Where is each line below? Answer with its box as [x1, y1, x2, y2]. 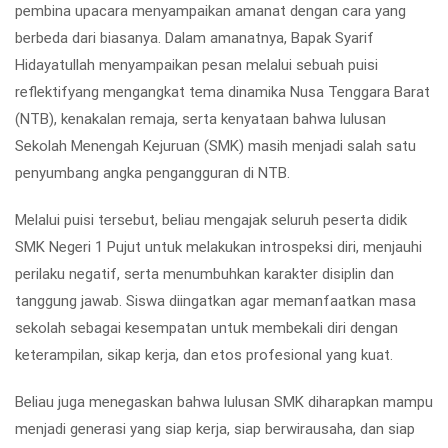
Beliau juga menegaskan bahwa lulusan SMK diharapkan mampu [15, 393, 433, 411]
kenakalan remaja [61, 110, 175, 128]
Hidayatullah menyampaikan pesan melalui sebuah [15, 56, 348, 74]
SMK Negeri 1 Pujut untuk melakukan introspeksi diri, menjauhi [15, 238, 422, 256]
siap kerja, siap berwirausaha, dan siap [165, 420, 415, 438]
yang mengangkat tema [68, 83, 228, 101]
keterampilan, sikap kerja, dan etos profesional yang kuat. [15, 346, 393, 364]
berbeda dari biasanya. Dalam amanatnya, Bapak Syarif [15, 29, 374, 47]
